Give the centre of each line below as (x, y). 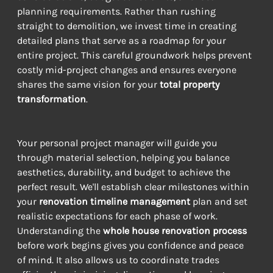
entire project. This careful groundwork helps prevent (135, 55)
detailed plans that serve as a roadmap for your (122, 40)
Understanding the (60, 230)
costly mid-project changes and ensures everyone (128, 69)
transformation (51, 99)
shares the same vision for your (88, 84)
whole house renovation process (175, 230)
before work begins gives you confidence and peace (131, 245)
